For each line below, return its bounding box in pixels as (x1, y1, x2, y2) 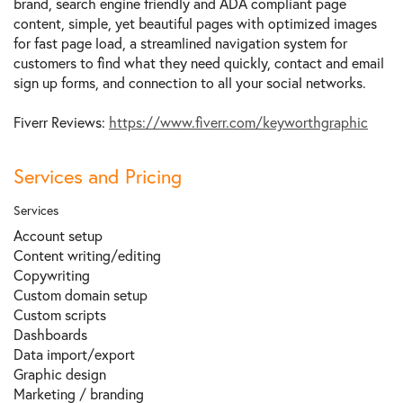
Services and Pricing (13, 163, 182, 190)
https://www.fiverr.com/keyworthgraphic (109, 112, 368, 132)
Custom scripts (13, 305, 106, 325)
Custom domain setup (13, 285, 148, 305)
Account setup (13, 226, 103, 246)
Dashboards (13, 325, 87, 345)
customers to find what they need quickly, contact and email (13, 53, 384, 73)
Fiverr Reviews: (13, 112, 109, 132)
